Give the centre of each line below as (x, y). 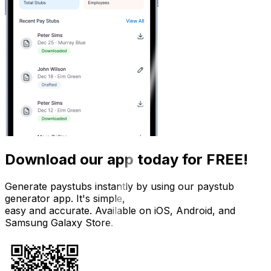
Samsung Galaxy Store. (59, 222)
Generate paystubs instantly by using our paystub (119, 186)
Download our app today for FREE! (126, 159)
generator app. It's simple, (65, 198)
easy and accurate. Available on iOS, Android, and (120, 210)
